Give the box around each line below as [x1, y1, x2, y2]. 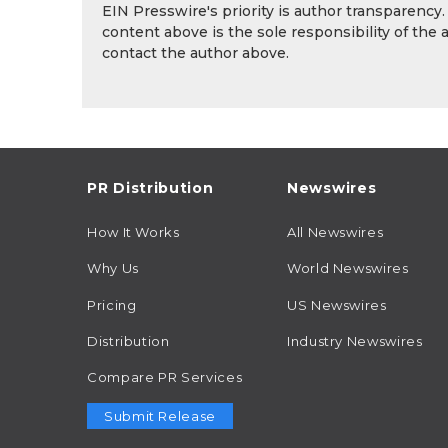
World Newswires [287, 260, 409, 277]
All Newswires [287, 224, 384, 241]
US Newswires [287, 296, 387, 313]
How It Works [87, 224, 180, 241]
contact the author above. [102, 44, 289, 63]
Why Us [87, 260, 139, 277]
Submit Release [104, 407, 216, 424]
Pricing [87, 296, 137, 313]
